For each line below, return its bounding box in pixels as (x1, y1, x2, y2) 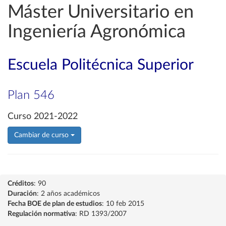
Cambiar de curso (14, 132, 71, 139)
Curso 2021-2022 (8, 112, 78, 121)
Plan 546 (8, 89, 54, 101)
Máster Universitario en (8, 3, 194, 21)
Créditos (8, 180, 34, 187)
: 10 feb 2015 (102, 200, 144, 207)
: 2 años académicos (37, 190, 100, 197)
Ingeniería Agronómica (8, 23, 186, 41)
